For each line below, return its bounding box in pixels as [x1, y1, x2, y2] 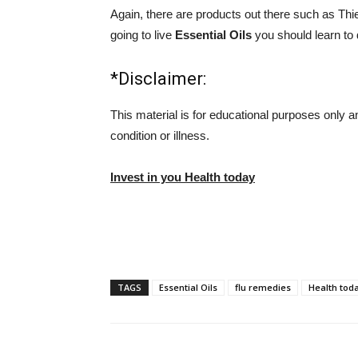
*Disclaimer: [110, 69, 206, 89]
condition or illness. [110, 129, 209, 142]
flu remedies [235, 281, 291, 293]
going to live [110, 28, 175, 42]
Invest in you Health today [110, 170, 255, 184]
